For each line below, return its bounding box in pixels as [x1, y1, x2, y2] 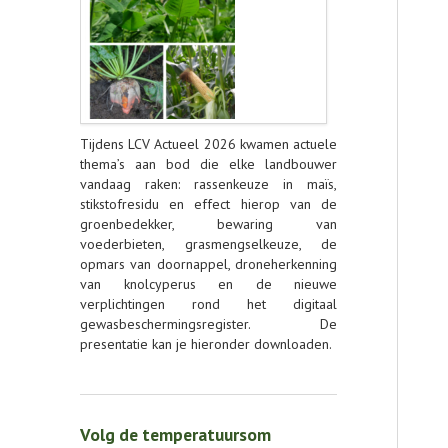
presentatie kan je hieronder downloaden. [80, 335, 332, 353]
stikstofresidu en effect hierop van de [80, 195, 337, 213]
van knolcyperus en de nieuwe [80, 275, 337, 293]
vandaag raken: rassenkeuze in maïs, [80, 175, 337, 193]
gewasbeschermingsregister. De [80, 315, 337, 333]
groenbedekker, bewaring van [80, 215, 337, 233]
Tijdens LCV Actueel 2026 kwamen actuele [80, 135, 337, 153]
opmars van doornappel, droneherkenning [80, 255, 337, 273]
